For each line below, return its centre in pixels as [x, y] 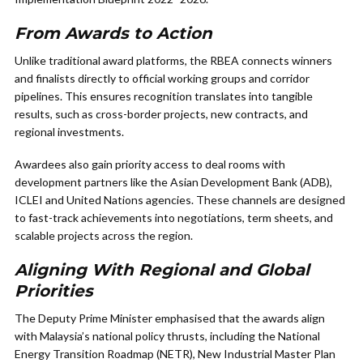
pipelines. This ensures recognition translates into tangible [164, 96]
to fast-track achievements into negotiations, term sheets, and [174, 218]
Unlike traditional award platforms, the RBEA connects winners [173, 60]
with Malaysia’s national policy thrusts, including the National [167, 336]
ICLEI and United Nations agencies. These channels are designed [180, 200]
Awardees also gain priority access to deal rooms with [150, 164]
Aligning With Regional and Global [162, 270]
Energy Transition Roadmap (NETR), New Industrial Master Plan [175, 354]
